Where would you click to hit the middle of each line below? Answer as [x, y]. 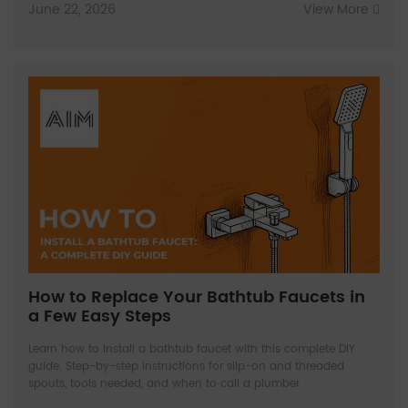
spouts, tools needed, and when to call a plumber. [165, 384]
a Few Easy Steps [100, 317]
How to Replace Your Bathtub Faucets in [197, 298]
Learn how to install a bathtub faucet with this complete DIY [192, 350]
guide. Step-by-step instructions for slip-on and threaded [186, 367]
